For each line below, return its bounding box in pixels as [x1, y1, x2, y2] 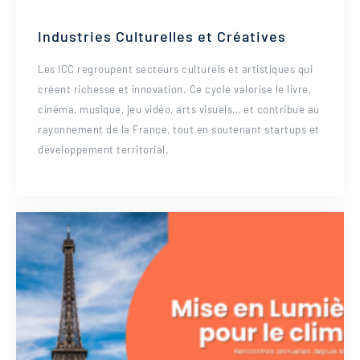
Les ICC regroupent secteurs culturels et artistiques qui [38, 63, 313, 76]
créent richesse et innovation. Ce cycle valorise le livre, [38, 83, 311, 96]
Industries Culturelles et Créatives [38, 27, 286, 45]
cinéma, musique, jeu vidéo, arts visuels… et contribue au [38, 103, 320, 116]
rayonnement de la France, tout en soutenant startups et [38, 123, 320, 136]
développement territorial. [38, 143, 169, 156]
